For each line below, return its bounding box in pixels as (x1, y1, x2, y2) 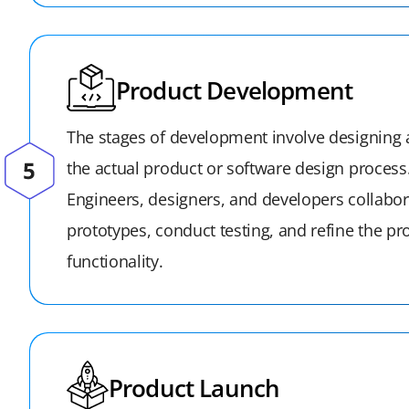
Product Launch (109, 371, 280, 404)
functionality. (67, 250, 163, 272)
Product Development (116, 73, 353, 107)
